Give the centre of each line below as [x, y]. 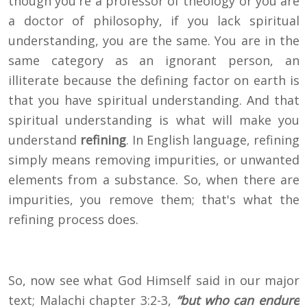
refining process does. [73, 220]
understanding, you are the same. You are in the [154, 41]
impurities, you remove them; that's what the [154, 200]
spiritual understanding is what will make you [154, 120]
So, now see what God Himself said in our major [154, 281]
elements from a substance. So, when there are [154, 180]
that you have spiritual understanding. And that [154, 100]
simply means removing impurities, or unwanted [154, 160]
